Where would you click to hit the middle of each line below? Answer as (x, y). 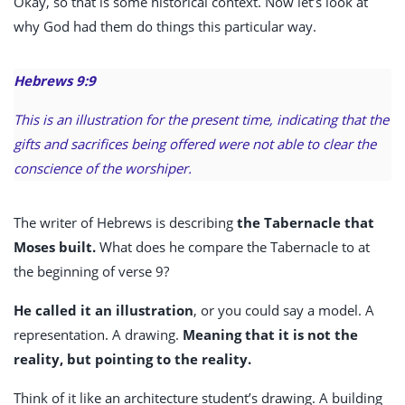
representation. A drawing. (96, 335)
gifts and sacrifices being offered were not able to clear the (195, 144)
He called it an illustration (104, 311)
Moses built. (55, 247)
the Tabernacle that (306, 223)
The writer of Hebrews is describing (125, 223)
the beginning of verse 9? (91, 272)
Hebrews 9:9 (55, 81)
